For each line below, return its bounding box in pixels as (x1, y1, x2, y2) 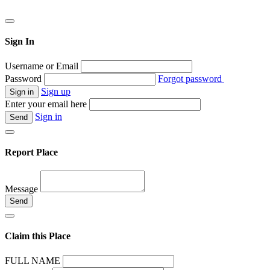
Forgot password (158, 73, 224, 84)
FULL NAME (5, 255, 60, 266)
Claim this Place (5, 231, 71, 242)
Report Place (5, 146, 58, 157)
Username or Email (5, 60, 78, 71)
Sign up (41, 86, 71, 96)
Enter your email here (5, 98, 87, 109)
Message (5, 184, 38, 195)
